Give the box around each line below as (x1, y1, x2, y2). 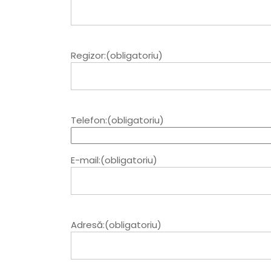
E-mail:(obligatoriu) (71, 154, 157, 167)
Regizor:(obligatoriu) (71, 49, 163, 62)
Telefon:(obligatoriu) (71, 114, 164, 127)
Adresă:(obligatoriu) (71, 218, 162, 232)
